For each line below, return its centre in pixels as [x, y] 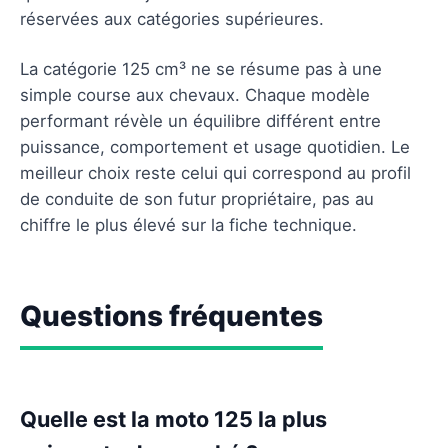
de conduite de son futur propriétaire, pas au [197, 198]
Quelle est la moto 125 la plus [173, 418]
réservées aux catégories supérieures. [172, 18]
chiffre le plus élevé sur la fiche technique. [188, 224]
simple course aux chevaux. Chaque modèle [195, 94]
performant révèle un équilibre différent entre [200, 120]
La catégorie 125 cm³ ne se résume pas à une [201, 68]
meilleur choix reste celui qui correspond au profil [215, 172]
